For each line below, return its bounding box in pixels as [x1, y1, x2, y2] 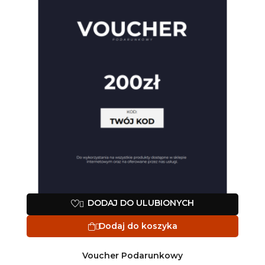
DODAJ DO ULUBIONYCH [88, 197, 194, 208]
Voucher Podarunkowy [82, 250, 183, 261]
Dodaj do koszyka [98, 220, 177, 231]
